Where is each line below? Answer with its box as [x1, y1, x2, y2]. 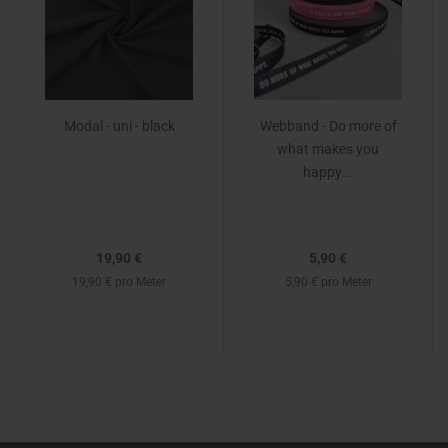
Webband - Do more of [259, 118, 397, 134]
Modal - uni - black [63, 118, 175, 134]
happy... [303, 164, 353, 180]
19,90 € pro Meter [72, 275, 166, 289]
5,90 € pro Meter [284, 275, 372, 289]
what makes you [277, 141, 379, 157]
